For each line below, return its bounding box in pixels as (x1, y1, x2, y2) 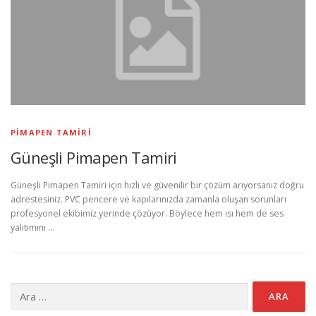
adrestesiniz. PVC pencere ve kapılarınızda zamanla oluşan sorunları (11, 193, 286, 206)
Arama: (10, 282, 39, 295)
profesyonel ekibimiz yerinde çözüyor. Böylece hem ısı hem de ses (11, 207, 284, 220)
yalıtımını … (11, 221, 54, 234)
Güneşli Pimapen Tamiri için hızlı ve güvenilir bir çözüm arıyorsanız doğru (11, 179, 304, 192)
